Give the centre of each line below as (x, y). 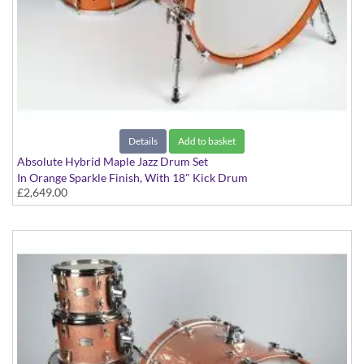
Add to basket (207, 141)
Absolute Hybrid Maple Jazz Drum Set (113, 162)
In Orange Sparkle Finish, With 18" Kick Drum (132, 178)
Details (143, 141)
